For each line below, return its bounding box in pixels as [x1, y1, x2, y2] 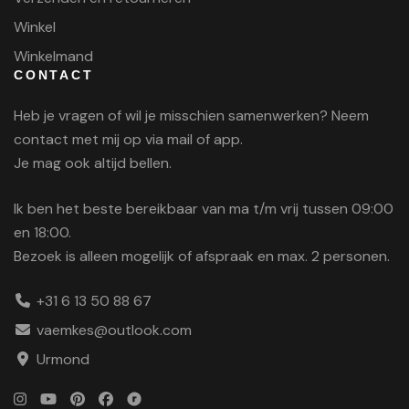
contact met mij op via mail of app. [14, 130, 243, 150]
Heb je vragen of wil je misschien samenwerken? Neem [14, 106, 369, 126]
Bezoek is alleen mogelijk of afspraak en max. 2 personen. [14, 246, 390, 267]
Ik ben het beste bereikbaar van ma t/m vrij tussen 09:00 [14, 199, 393, 219]
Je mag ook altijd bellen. [14, 153, 172, 173]
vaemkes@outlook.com [37, 320, 192, 341]
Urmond [37, 350, 89, 370]
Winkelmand [14, 47, 93, 67]
